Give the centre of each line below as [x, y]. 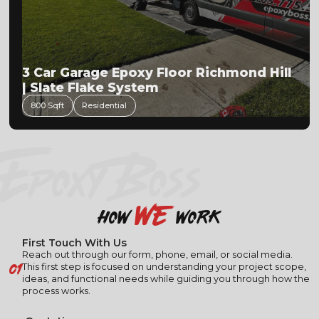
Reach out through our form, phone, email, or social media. [157, 255]
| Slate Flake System [90, 87]
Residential [105, 105]
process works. [56, 291]
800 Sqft [48, 105]
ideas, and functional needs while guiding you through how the [166, 279]
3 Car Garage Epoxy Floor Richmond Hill [156, 72]
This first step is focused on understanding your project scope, [164, 267]
